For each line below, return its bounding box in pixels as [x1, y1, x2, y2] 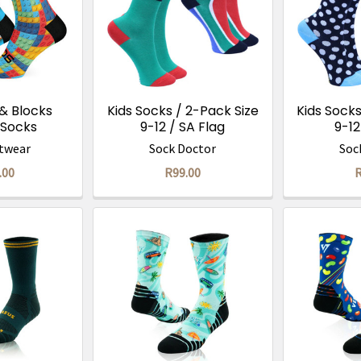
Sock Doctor [149, 140, 217, 157]
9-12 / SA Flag [140, 118, 226, 137]
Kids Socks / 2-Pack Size [106, 102, 259, 121]
